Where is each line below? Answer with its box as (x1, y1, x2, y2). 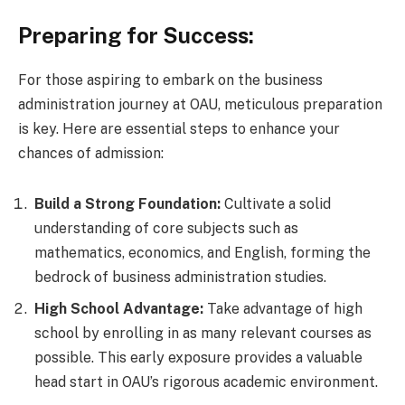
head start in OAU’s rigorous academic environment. (34, 372, 378, 391)
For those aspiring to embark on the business (18, 71, 323, 89)
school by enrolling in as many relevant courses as (34, 324, 372, 342)
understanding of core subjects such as (34, 219, 298, 237)
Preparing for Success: (18, 23, 254, 49)
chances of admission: (18, 145, 164, 163)
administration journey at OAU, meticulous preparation (18, 96, 382, 114)
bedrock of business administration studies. (34, 268, 326, 286)
